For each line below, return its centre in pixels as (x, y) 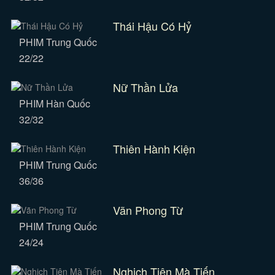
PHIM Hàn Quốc (54, 103)
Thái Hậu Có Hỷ (152, 26)
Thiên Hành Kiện (154, 149)
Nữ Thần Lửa (145, 87)
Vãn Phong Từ (148, 210)
